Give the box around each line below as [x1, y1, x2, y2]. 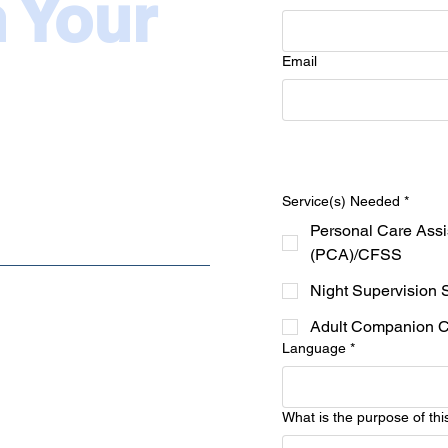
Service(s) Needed [282, 193, 400, 210]
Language [282, 340, 346, 357]
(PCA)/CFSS [310, 245, 402, 265]
